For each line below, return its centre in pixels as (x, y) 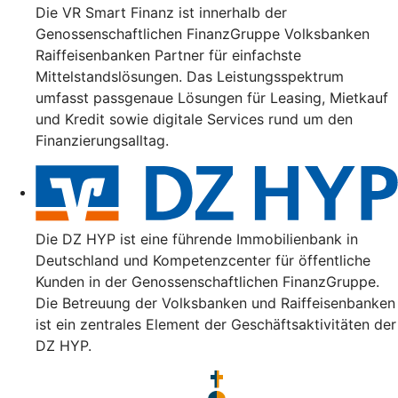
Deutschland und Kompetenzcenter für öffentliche (203, 260)
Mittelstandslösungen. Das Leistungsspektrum (190, 76)
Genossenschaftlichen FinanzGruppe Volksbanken (203, 33)
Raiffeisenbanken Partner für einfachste (168, 55)
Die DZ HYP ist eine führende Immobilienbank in (197, 239)
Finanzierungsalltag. (102, 140)
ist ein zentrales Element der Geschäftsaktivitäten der (216, 324)
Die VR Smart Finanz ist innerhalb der (161, 12)
